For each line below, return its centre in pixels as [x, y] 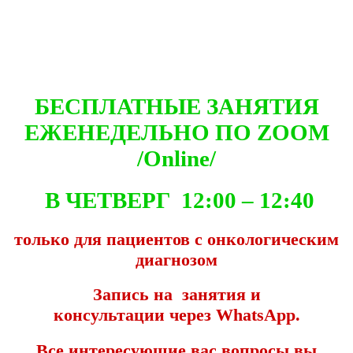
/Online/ [176, 158]
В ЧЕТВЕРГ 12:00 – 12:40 [176, 200]
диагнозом [176, 259]
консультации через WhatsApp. [176, 315]
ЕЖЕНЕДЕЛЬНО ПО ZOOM [176, 132]
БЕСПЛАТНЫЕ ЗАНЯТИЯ [176, 106]
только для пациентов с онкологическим [176, 239]
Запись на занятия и [176, 295]
